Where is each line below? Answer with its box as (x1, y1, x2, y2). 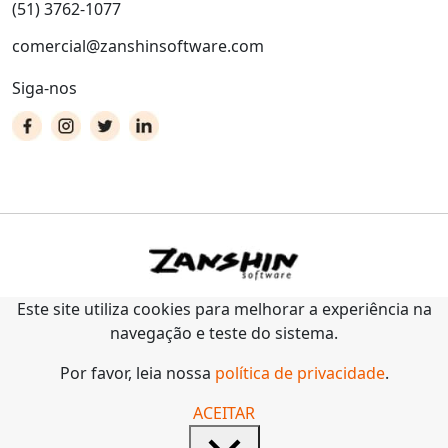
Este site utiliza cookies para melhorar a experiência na (16, 298, 432, 321)
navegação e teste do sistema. (110, 322, 338, 345)
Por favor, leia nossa (59, 362, 215, 385)
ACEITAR (193, 402, 255, 425)
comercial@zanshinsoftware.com (12, 35, 264, 58)
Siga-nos (12, 77, 77, 100)
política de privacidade (214, 362, 385, 385)
